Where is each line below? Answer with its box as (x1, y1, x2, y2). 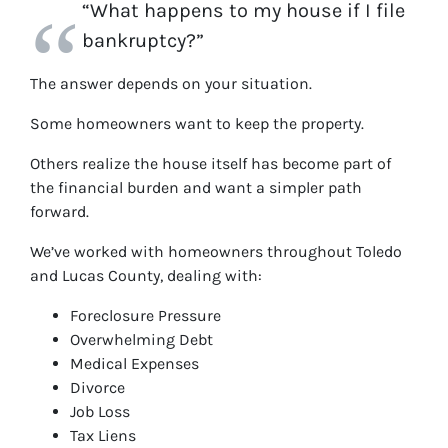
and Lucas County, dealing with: (30, 266, 262, 285)
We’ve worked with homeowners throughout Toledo (30, 242, 402, 261)
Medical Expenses (70, 354, 199, 373)
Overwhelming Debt (70, 330, 213, 349)
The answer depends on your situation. (30, 74, 312, 93)
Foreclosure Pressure (70, 306, 221, 325)
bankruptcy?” (82, 29, 204, 52)
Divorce (70, 378, 125, 397)
